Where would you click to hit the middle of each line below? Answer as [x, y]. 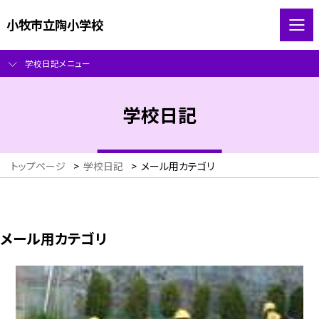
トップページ [38, 166]
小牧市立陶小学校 [54, 24]
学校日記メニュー [57, 63]
